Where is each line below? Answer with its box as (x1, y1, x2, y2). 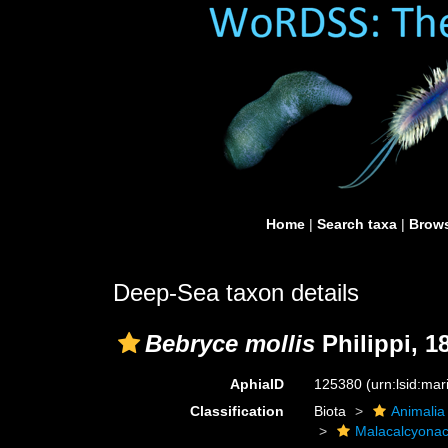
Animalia (391, 403, 446, 419)
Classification (190, 403, 285, 419)
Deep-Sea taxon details (113, 279, 359, 306)
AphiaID (230, 376, 285, 392)
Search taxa (317, 216, 397, 232)
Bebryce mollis (145, 330, 315, 357)
